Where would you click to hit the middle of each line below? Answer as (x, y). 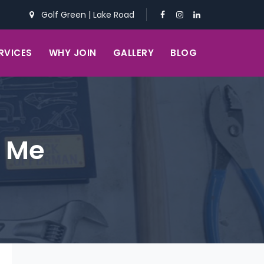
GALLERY (133, 53)
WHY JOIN (72, 53)
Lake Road (114, 15)
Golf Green (65, 15)
